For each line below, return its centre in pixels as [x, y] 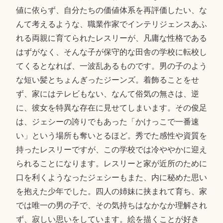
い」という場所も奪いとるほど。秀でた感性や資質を [111, 136]
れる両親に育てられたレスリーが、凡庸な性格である [111, 38]
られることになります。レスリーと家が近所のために [111, 164]
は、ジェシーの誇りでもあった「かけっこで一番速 [107, 122]
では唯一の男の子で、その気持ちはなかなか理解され [111, 206]
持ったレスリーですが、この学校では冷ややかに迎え [111, 150]
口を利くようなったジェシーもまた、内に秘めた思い [111, 178]
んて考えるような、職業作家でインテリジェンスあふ [111, 24]
